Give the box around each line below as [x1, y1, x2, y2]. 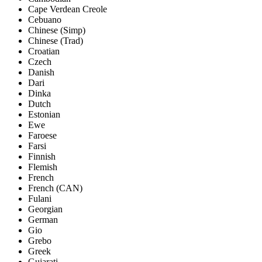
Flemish [28, 162, 57, 173]
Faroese [28, 130, 57, 141]
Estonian [28, 109, 60, 120]
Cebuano [28, 15, 61, 25]
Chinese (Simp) [28, 25, 85, 36]
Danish [28, 67, 54, 78]
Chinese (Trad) [28, 36, 83, 46]
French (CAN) [28, 183, 82, 194]
